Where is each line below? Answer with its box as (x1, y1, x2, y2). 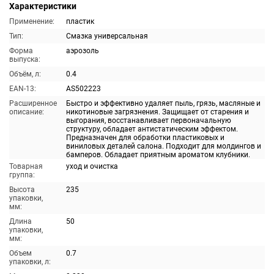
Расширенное (9, 99, 57, 108)
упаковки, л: (9, 257, 51, 266)
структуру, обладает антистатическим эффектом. (66, 125, 238, 133)
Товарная (9, 162, 43, 171)
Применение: (9, 17, 54, 26)
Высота (9, 185, 35, 194)
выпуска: (9, 55, 40, 64)
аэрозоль (66, 46, 99, 55)
